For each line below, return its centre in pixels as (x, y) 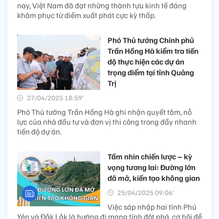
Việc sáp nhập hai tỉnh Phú (152, 207)
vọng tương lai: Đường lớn (152, 167)
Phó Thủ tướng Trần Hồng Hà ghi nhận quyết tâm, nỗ (104, 112)
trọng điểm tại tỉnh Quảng (151, 73)
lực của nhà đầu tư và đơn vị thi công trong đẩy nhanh (107, 122)
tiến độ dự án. (39, 132)
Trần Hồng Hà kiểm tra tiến (153, 51)
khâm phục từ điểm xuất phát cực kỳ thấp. (87, 15)
